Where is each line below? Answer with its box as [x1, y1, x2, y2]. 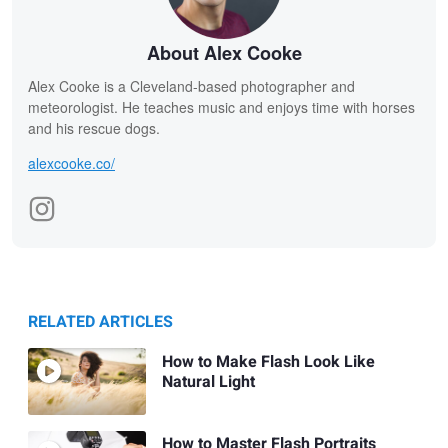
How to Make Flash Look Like [161, 349, 375, 374]
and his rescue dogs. [28, 118, 160, 139]
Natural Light [161, 369, 255, 394]
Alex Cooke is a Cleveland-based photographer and [28, 76, 355, 97]
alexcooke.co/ [28, 153, 115, 174]
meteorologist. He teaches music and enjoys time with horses [28, 97, 415, 118]
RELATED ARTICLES [28, 310, 173, 335]
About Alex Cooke [146, 40, 302, 67]
